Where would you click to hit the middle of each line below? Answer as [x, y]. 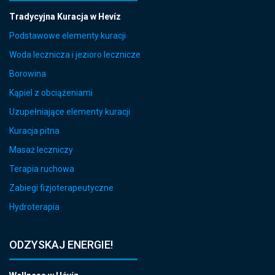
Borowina [28, 73]
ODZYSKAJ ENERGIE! [61, 244]
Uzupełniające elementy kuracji [70, 111]
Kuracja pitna [34, 130]
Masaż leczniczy [41, 149]
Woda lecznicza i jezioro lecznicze [75, 54]
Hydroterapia [34, 207]
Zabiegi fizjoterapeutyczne [61, 188]
